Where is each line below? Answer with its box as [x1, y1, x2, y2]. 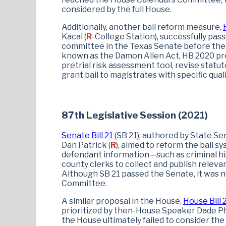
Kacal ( [62, 31, 86, 41]
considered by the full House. [62, 4, 172, 14]
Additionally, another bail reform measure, [62, 22, 223, 32]
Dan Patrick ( [62, 140, 110, 150]
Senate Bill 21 [62, 131, 113, 141]
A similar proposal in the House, [62, 196, 183, 206]
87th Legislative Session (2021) [62, 109, 208, 122]
